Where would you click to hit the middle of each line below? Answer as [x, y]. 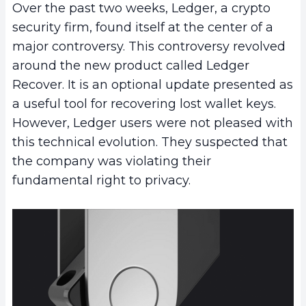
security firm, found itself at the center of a [143, 28]
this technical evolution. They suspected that [150, 142]
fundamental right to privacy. [101, 181]
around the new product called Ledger [131, 66]
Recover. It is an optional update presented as [153, 85]
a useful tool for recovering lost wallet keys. [144, 104]
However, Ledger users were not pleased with [153, 123]
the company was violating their [112, 162]
